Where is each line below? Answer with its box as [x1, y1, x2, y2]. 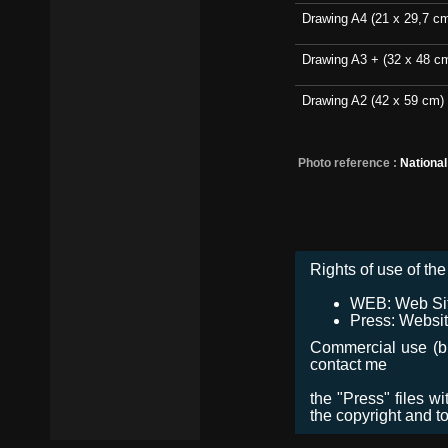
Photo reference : [295, 156, 400, 171]
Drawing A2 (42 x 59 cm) [302, 93, 444, 109]
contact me [310, 355, 387, 373]
